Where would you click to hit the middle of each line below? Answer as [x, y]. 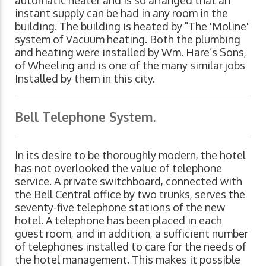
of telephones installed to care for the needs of [131, 247]
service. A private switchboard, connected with [129, 181]
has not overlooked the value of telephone [118, 168]
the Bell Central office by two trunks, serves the [130, 194]
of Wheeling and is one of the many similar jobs [130, 66]
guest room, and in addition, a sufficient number [132, 234]
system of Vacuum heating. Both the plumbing [128, 39]
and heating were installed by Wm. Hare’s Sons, [131, 53]
